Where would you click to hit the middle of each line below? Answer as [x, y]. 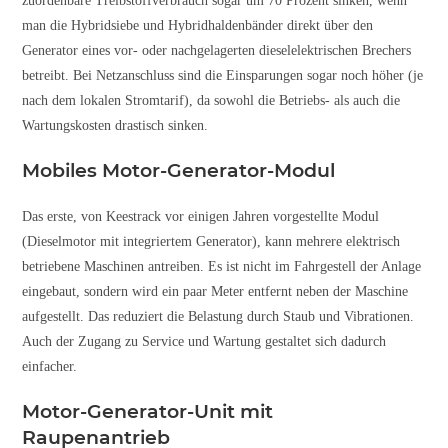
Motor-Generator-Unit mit [148, 411]
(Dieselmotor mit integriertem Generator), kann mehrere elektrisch [211, 241]
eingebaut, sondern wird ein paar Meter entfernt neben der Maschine [215, 291]
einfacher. [50, 366]
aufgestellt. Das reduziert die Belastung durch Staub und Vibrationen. [218, 316]
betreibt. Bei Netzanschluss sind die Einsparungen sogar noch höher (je [223, 75]
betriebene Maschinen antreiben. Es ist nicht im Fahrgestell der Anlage [222, 266]
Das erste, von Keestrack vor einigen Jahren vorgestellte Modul [201, 216]
